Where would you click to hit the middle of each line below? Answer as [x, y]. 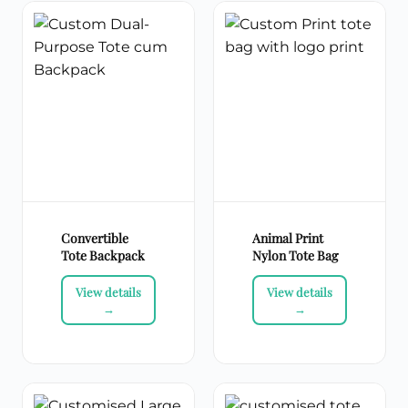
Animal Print [288, 239]
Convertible [95, 239]
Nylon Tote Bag [295, 256]
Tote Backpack [103, 256]
